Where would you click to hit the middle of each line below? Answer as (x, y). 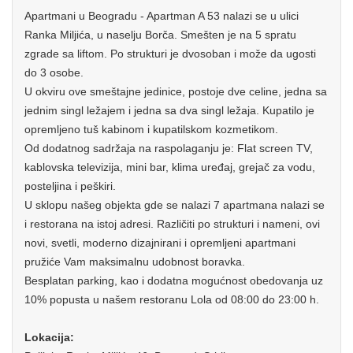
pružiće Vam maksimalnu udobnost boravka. (135, 262)
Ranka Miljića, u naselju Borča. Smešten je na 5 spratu (160, 35)
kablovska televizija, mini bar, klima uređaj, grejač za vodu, (170, 167)
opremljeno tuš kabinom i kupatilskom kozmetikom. (151, 129)
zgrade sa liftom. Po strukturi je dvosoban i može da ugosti (170, 54)
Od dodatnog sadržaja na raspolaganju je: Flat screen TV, (169, 148)
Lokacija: (49, 337)
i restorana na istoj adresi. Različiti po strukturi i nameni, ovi (172, 224)
